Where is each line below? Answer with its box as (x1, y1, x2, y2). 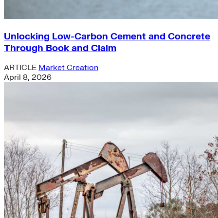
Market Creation (38, 63, 98, 73)
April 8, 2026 (4, 73, 52, 83)
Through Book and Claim (4, 42, 116, 54)
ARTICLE (4, 63, 38, 73)
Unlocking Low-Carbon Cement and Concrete (4, 30, 210, 42)
